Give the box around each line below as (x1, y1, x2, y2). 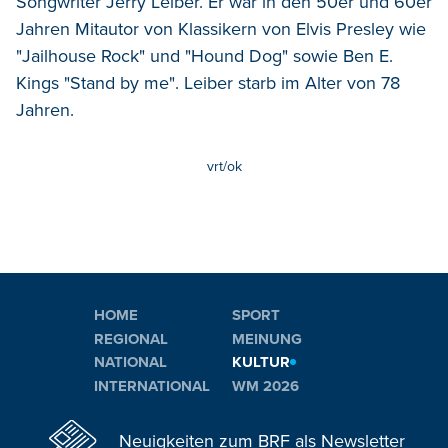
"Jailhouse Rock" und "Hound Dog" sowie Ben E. (16, 44, 393, 67)
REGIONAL (94, 329, 168, 348)
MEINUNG (232, 329, 302, 348)
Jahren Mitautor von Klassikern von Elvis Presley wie (16, 17, 426, 40)
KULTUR (232, 353, 290, 372)
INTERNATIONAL (94, 376, 210, 395)
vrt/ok (206, 157, 242, 175)
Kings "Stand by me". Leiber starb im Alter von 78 (16, 71, 400, 94)
